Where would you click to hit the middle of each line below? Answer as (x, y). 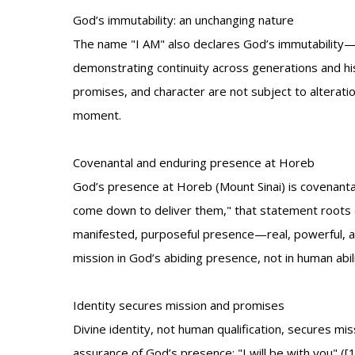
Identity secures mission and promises (179, 305)
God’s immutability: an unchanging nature (183, 20)
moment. (97, 115)
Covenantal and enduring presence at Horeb (194, 162)
